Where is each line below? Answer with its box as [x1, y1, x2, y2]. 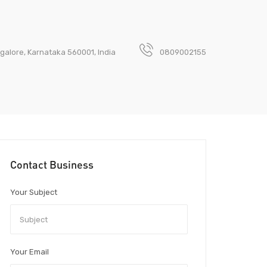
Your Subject [10, 188, 57, 197]
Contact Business [10, 158, 94, 172]
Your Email [10, 247, 49, 257]
